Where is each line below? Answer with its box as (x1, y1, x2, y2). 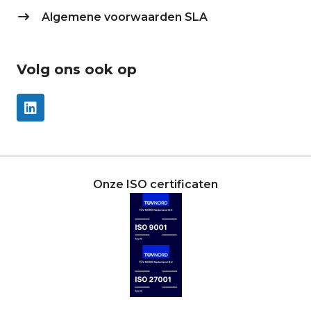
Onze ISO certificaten (93, 178, 218, 192)
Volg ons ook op (17, 61, 137, 78)
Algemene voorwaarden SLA (42, 10, 208, 24)
